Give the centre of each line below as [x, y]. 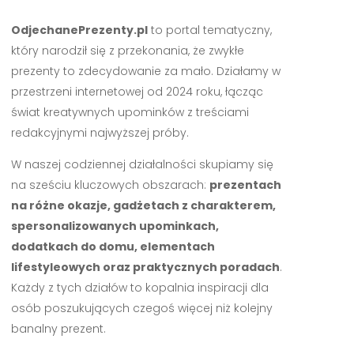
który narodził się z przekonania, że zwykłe [127, 51]
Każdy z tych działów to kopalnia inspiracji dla [139, 288]
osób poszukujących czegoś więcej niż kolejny [141, 309]
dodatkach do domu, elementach [113, 247]
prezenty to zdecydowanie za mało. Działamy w [145, 72]
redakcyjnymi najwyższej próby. [100, 133]
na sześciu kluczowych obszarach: [110, 185]
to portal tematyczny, [209, 30]
